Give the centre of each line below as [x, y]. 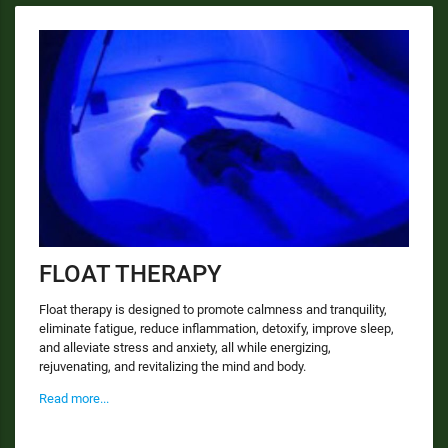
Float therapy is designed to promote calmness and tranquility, [213, 310]
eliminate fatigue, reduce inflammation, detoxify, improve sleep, [216, 329]
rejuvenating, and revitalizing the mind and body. [172, 367]
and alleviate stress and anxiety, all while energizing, [185, 348]
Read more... [74, 399]
